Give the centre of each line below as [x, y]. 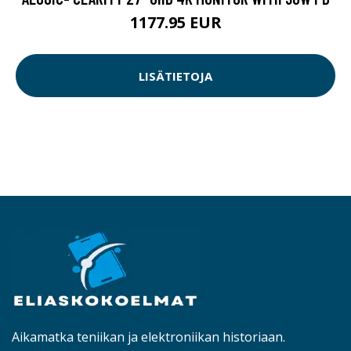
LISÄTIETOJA [175, 76]
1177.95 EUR [175, 23]
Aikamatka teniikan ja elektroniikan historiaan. [148, 337]
